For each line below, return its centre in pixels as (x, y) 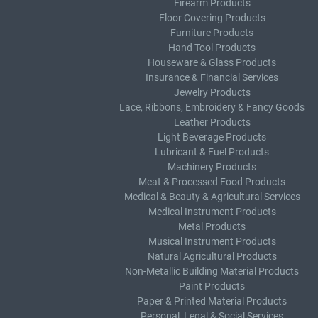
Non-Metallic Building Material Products (212, 271)
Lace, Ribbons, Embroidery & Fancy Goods (212, 107)
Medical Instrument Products (212, 212)
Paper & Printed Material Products (212, 301)
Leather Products (212, 122)
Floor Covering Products (212, 18)
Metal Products (212, 226)
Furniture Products (212, 33)
